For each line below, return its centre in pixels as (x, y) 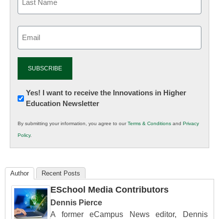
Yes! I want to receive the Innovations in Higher (106, 93)
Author (20, 174)
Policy (24, 135)
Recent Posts (61, 174)
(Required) (33, 44)
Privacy (191, 124)
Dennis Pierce (76, 203)
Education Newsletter (63, 104)
